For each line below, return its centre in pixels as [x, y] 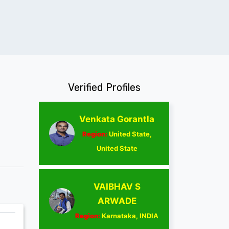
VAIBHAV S [117, 186]
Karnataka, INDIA [129, 215]
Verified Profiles [104, 87]
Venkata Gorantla [117, 119]
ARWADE [117, 201]
